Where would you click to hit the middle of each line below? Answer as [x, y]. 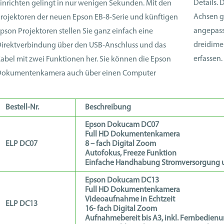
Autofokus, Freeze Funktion [131, 153]
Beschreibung [108, 107]
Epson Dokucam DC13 [122, 180]
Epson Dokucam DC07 [122, 125]
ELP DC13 [21, 204]
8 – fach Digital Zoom [120, 144]
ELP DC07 [21, 144]
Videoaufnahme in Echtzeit [130, 199]
